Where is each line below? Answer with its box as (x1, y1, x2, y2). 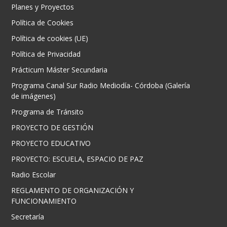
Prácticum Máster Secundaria (11, 64, 108, 74)
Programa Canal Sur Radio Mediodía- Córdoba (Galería (11, 80, 191, 90)
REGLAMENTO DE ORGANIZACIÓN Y (11, 185, 134, 195)
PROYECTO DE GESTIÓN (11, 122, 94, 132)
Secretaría (11, 211, 45, 221)
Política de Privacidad (11, 49, 81, 59)
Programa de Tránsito (11, 106, 84, 117)
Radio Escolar (11, 169, 56, 179)
